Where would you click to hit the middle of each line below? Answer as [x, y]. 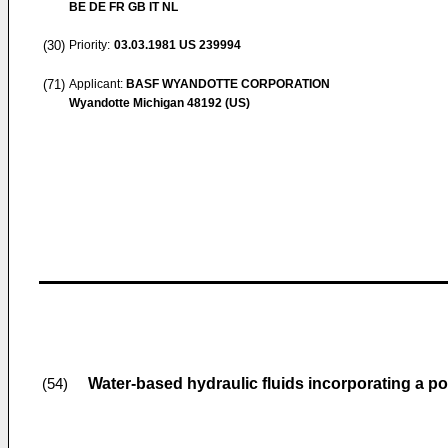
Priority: [89, 45]
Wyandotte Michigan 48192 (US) [159, 103]
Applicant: [97, 84]
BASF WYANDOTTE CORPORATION [228, 84]
